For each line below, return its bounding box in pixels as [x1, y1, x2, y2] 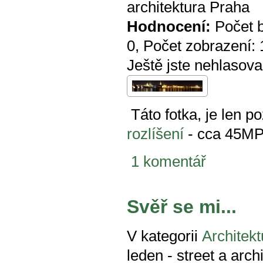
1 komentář [131, 153, 206, 170]
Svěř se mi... [127, 195, 237, 217]
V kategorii [127, 227, 198, 244]
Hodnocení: [127, 18, 211, 35]
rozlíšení [127, 126, 184, 143]
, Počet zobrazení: [135, 38, 259, 55]
